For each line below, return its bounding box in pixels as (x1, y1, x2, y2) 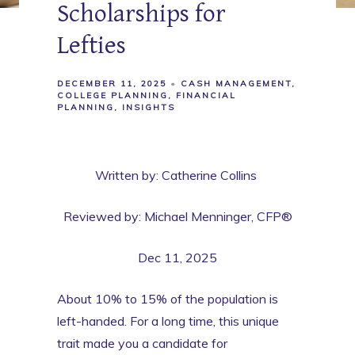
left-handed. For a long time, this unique (57, 312, 279, 329)
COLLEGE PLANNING (57, 90, 168, 101)
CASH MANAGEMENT (181, 78, 292, 89)
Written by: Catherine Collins (95, 166, 260, 183)
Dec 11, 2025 (138, 249, 217, 265)
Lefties (57, 30, 126, 60)
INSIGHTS (122, 101, 175, 113)
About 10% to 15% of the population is (57, 290, 278, 307)
